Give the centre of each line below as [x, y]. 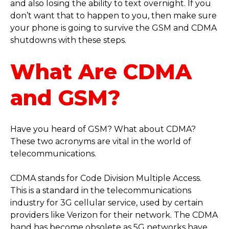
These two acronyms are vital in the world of [101, 142]
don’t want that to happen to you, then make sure [113, 16]
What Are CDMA [101, 72]
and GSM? [65, 98]
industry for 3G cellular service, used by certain [107, 203]
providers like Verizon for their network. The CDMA [114, 215]
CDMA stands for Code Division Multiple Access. [106, 178]
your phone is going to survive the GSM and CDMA [113, 28]
